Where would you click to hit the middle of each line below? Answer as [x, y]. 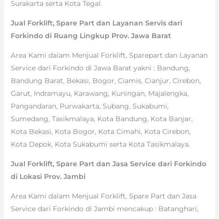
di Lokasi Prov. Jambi [48, 176]
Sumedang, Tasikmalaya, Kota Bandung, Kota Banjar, [101, 119]
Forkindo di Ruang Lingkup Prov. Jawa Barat [91, 35]
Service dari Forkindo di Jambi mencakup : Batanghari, [104, 208]
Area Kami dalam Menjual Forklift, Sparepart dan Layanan [109, 55]
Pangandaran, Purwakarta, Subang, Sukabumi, [89, 106]
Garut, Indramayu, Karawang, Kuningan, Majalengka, [99, 93]
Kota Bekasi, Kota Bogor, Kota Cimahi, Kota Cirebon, [100, 131]
